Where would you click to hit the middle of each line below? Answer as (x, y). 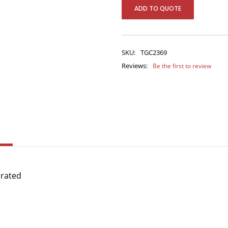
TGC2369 (154, 52)
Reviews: (135, 66)
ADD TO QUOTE (158, 8)
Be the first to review (182, 66)
